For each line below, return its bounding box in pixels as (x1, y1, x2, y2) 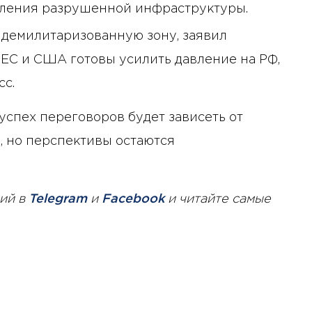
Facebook (102, 194, 164, 205)
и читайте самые (164, 194, 271, 205)
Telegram (29, 194, 87, 205)
